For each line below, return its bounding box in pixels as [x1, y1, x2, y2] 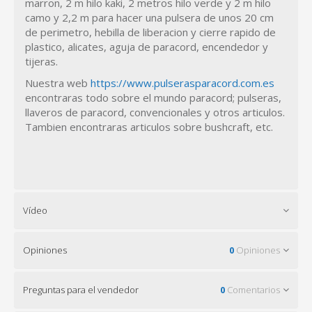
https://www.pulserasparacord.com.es [91, 76, 274, 91]
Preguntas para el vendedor [23, 283, 139, 297]
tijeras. [25, 54, 58, 69]
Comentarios [225, 283, 280, 297]
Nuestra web [25, 76, 91, 91]
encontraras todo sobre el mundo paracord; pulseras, [25, 91, 281, 105]
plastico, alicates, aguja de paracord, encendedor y [25, 40, 268, 54]
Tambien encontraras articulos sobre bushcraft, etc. [25, 120, 273, 134]
